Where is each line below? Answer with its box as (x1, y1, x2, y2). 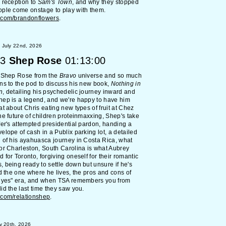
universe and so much (76, 72, 142, 79)
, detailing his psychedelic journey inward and (3, 88, 135, 95)
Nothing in (110, 80, 141, 87)
